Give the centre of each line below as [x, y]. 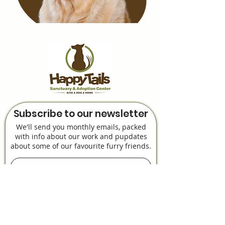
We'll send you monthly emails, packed [81, 127]
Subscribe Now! [81, 185]
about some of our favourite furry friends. [81, 146]
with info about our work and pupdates [81, 136]
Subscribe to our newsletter [81, 114]
